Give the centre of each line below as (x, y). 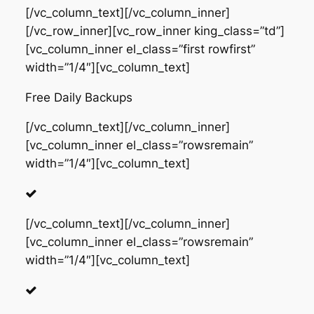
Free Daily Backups (78, 97)
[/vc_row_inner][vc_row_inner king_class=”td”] (155, 30)
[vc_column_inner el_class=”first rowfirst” (140, 49)
